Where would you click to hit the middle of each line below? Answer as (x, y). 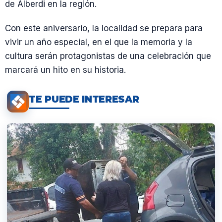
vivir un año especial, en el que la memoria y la (99, 42)
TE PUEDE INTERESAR (84, 99)
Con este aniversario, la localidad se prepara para (104, 28)
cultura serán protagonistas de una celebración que (108, 56)
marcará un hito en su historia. (65, 70)
